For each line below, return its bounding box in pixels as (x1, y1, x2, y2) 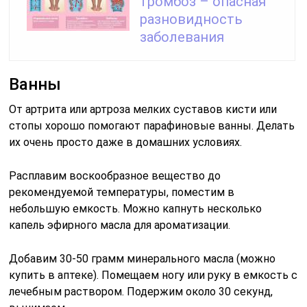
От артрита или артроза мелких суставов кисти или (9, 102, 278, 116)
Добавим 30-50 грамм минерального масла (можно (9, 251, 276, 265)
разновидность (140, 10, 243, 27)
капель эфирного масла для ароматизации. (9, 218, 231, 232)
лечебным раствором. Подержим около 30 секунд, (9, 284, 273, 298)
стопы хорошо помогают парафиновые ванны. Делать (9, 119, 295, 132)
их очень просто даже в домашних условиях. (9, 135, 243, 149)
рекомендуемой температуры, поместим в (9, 185, 235, 199)
